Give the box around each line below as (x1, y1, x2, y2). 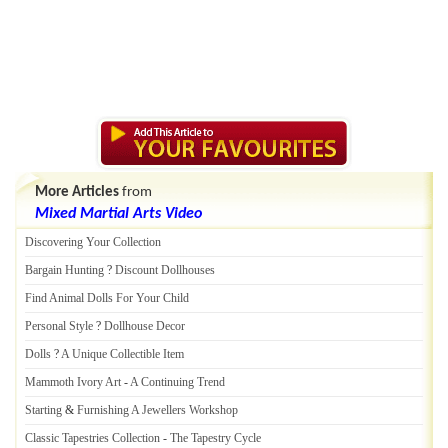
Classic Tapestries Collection (25, 431, 160, 445)
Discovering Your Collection (25, 235, 161, 249)
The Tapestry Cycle (170, 431, 261, 445)
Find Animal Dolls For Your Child (25, 291, 189, 305)
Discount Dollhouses (115, 263, 215, 277)
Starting (25, 403, 62, 417)
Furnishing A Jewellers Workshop (77, 403, 238, 417)
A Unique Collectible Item (61, 347, 184, 361)
